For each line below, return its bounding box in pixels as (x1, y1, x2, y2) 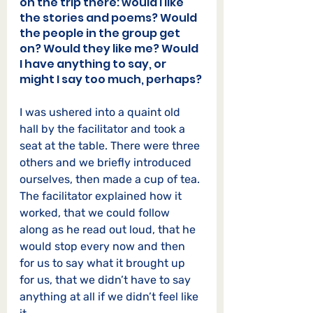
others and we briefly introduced (20, 156, 194, 170)
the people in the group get (20, 25, 182, 42)
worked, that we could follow (20, 206, 173, 220)
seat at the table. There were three (20, 139, 203, 153)
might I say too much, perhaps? (20, 71, 202, 88)
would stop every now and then (20, 240, 188, 254)
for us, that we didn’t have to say (20, 273, 194, 287)
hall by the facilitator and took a (20, 122, 188, 136)
